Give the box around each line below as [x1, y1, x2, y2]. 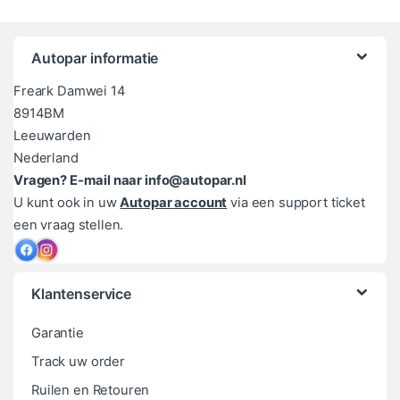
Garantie [31, 324, 84, 341]
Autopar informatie [31, 48, 159, 67]
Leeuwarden [13, 127, 91, 144]
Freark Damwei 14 [13, 82, 126, 99]
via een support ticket [227, 194, 365, 211]
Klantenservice [31, 284, 131, 303]
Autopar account [120, 194, 228, 211]
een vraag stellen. [13, 216, 124, 233]
